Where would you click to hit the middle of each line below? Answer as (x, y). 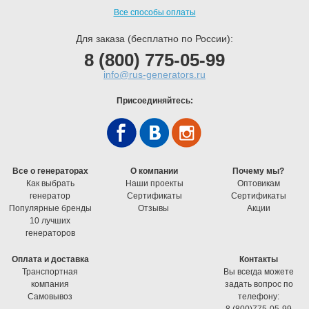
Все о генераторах (50, 171)
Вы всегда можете (259, 271)
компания (50, 284)
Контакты (259, 259)
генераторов (50, 233)
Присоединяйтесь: (154, 100)
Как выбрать (50, 183)
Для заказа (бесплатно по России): (154, 38)
